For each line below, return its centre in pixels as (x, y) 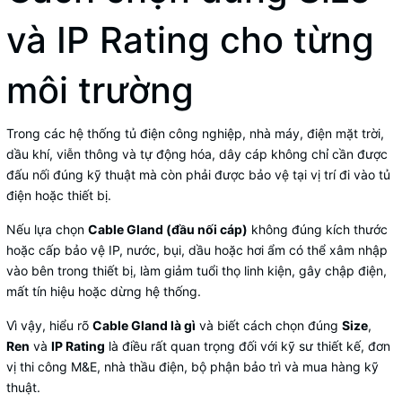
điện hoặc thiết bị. (59, 195)
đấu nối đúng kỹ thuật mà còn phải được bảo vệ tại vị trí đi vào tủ (198, 175)
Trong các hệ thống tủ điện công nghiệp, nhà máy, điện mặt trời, (195, 133)
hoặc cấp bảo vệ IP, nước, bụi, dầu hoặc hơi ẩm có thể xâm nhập (197, 250)
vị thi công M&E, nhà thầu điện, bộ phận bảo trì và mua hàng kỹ (192, 367)
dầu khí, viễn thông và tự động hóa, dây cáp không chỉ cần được (197, 154)
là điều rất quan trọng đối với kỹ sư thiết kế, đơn (248, 346)
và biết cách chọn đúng (269, 325)
